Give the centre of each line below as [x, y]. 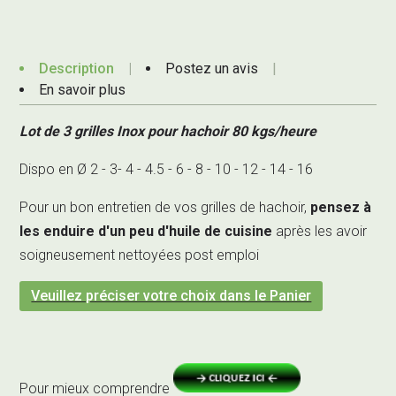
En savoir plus [83, 89]
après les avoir [320, 231]
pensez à [341, 207]
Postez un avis [212, 68]
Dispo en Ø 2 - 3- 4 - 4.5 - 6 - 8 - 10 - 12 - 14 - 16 [167, 169]
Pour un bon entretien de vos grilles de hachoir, [165, 207]
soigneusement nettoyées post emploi [140, 255]
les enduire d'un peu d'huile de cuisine [146, 231]
